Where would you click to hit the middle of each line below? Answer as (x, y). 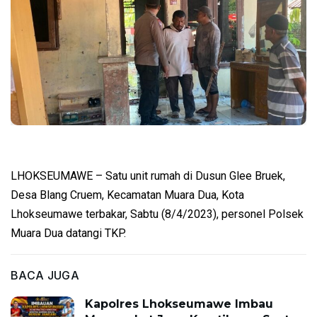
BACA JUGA (45, 276)
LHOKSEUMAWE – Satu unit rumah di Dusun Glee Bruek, (148, 176)
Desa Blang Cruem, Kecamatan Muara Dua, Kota (127, 195)
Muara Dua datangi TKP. (68, 234)
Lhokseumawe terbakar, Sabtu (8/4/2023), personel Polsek (157, 214)
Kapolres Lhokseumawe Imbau (179, 304)
